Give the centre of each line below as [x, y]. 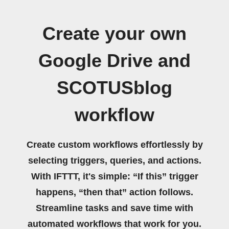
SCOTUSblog [114, 88]
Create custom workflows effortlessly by [114, 145]
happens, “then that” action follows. [114, 192]
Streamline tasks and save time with [114, 208]
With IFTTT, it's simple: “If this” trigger [114, 176]
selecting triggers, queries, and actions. [114, 161]
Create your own [114, 34]
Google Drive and [114, 61]
